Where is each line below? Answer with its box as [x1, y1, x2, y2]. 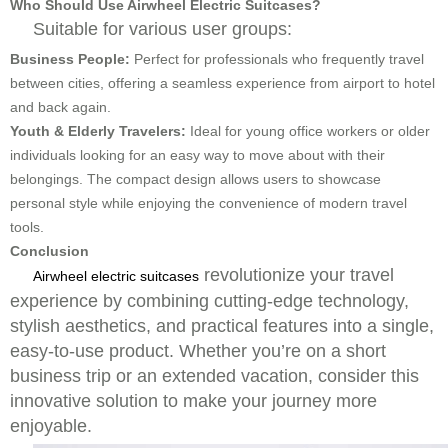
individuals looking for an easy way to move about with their [10, 147, 385, 164]
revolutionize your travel [199, 265, 394, 286]
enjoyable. [10, 416, 92, 437]
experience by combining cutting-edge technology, [10, 291, 409, 312]
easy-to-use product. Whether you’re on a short [10, 341, 386, 362]
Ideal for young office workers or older [186, 123, 430, 140]
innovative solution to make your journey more [10, 391, 377, 412]
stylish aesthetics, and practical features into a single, [10, 316, 434, 337]
